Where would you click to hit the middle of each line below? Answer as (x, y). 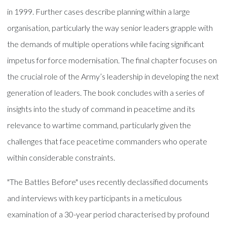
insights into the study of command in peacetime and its (101, 108)
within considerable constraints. (61, 157)
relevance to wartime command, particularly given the (99, 125)
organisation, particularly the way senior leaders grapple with (110, 27)
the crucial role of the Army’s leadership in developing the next (113, 76)
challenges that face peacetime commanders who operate (107, 141)
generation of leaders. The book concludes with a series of (106, 92)
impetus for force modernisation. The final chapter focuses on (112, 60)
